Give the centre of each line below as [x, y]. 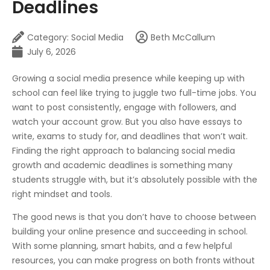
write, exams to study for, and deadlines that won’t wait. [130, 136]
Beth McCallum [183, 37]
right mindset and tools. [62, 194]
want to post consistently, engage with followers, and [124, 107]
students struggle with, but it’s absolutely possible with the [135, 179]
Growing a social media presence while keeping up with [128, 78]
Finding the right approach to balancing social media [124, 150]
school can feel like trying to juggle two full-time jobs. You [134, 93]
